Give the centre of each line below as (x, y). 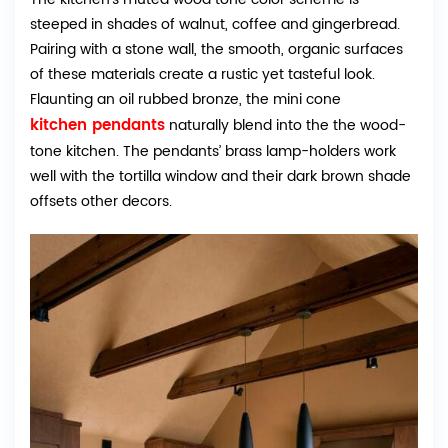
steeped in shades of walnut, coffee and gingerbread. (215, 24)
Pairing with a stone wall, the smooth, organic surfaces (216, 49)
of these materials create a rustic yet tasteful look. (202, 74)
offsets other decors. (101, 201)
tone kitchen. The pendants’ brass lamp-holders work (213, 151)
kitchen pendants (97, 125)
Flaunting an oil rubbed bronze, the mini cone (185, 99)
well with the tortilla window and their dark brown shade (220, 176)
